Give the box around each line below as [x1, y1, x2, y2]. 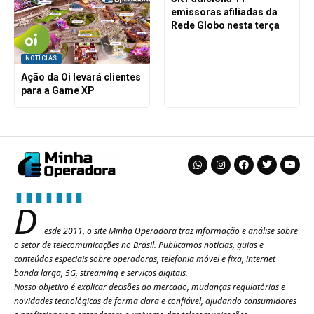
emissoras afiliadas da [170, 6, 278, 18]
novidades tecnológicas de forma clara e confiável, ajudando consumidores [14, 294, 296, 307]
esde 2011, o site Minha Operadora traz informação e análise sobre [44, 224, 298, 237]
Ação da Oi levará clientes [20, 71, 141, 83]
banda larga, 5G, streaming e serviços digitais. [14, 266, 188, 279]
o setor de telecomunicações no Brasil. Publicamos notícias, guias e [14, 238, 264, 251]
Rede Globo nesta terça [170, 20, 280, 32]
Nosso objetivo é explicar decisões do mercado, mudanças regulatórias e [14, 280, 285, 293]
